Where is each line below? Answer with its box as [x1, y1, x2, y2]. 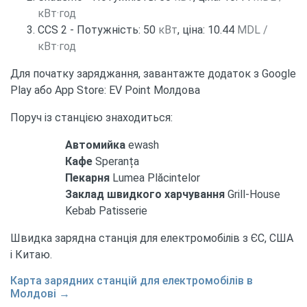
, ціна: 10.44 [177, 23, 237, 36]
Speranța [93, 155, 139, 168]
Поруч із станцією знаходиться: [10, 111, 173, 124]
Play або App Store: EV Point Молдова [10, 84, 200, 97]
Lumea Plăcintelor [110, 171, 200, 184]
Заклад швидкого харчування [65, 188, 225, 201]
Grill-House [225, 188, 280, 201]
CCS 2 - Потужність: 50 [38, 23, 158, 36]
